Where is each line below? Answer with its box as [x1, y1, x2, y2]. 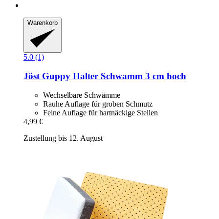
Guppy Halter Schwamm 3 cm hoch [40, 71, 186, 82]
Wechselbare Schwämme [43, 90, 120, 99]
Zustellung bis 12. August [23, 133, 103, 142]
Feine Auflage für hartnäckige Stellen [43, 108, 158, 117]
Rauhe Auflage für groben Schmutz [43, 99, 153, 108]
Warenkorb [27, 19, 58, 26]
